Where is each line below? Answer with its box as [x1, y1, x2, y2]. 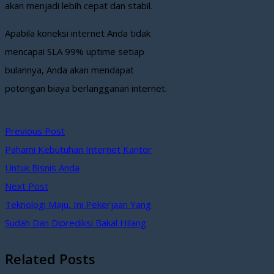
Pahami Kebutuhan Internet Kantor [5, 143, 152, 156]
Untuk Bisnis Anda [5, 161, 80, 174]
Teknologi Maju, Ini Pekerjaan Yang [5, 198, 151, 211]
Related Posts [5, 250, 95, 268]
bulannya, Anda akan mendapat [5, 64, 134, 76]
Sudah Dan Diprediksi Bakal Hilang [5, 217, 146, 229]
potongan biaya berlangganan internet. [5, 82, 167, 95]
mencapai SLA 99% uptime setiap [5, 45, 144, 58]
